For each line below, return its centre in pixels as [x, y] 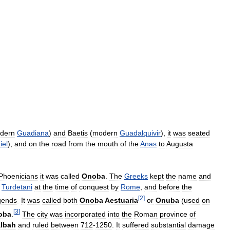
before [169, 187]
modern [105, 133]
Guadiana [33, 133]
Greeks [136, 176]
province [174, 214]
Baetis [78, 133]
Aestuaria [121, 200]
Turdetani [17, 187]
